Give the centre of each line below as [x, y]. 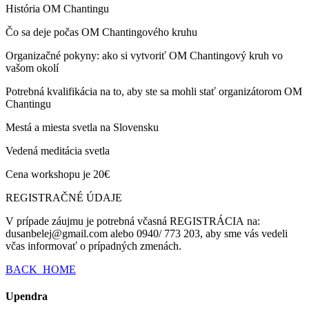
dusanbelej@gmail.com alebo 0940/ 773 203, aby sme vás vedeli [147, 233]
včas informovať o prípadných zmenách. [93, 246]
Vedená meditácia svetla [58, 150]
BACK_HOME [41, 269]
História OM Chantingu [57, 8]
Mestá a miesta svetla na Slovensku [82, 127]
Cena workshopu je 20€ [58, 174]
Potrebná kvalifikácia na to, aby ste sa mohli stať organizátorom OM [154, 91]
